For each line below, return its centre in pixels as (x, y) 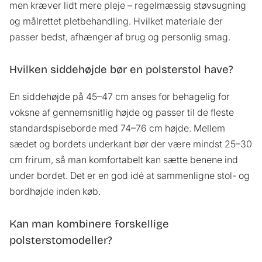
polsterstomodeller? (61, 240)
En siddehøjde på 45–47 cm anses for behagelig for (120, 96)
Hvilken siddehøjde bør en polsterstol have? (121, 69)
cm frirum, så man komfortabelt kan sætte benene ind (124, 159)
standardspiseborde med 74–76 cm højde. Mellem (117, 128)
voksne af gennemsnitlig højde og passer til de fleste (122, 112)
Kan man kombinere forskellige (89, 224)
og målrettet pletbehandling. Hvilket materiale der (116, 21)
